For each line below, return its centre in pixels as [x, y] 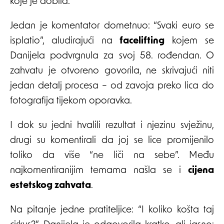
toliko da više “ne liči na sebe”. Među [112, 155]
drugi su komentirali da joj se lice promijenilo [112, 140]
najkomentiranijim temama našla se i [99, 170]
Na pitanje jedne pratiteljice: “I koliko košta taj [112, 210]
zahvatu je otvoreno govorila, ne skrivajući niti [112, 71]
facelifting [142, 41]
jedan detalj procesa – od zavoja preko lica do [112, 86]
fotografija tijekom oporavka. [71, 101]
